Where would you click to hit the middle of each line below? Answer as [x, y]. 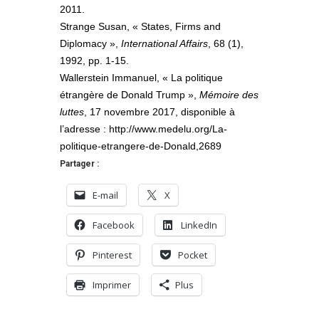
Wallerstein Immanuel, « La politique [141, 78]
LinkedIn [199, 225]
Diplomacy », [90, 44]
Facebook [114, 225]
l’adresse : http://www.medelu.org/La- [143, 129]
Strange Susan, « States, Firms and [140, 27]
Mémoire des [229, 95]
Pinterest [112, 255]
